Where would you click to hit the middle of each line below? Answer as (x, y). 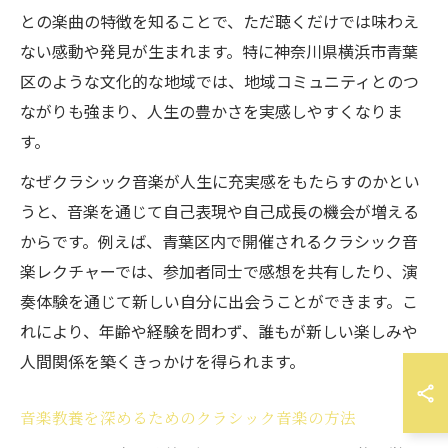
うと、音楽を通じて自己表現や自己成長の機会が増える (219, 211)
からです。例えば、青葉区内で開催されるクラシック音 (219, 241)
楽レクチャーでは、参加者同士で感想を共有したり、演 (219, 271)
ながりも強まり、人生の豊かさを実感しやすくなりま (211, 111)
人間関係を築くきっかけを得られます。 (162, 361)
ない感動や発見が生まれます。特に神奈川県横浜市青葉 (219, 51)
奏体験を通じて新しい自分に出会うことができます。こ (219, 301)
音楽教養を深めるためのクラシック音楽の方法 (188, 417)
